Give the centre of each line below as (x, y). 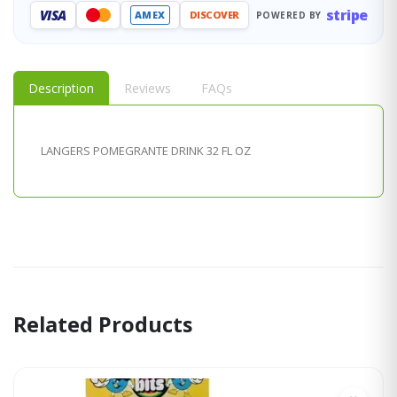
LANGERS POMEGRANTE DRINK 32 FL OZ (146, 151)
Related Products (103, 325)
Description (61, 89)
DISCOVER (214, 15)
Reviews (148, 89)
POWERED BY (288, 15)
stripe (346, 16)
